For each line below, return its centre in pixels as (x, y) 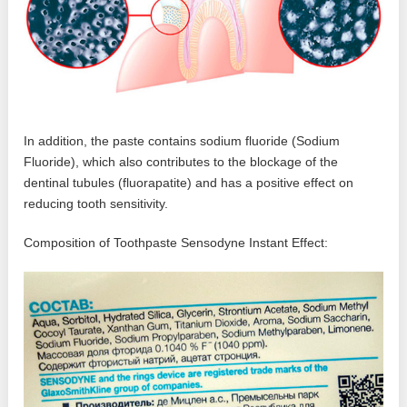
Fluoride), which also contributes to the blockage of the (181, 162)
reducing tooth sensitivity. (96, 204)
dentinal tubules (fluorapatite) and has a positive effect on (189, 183)
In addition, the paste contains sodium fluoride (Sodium (182, 141)
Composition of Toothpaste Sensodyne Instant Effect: (176, 243)
